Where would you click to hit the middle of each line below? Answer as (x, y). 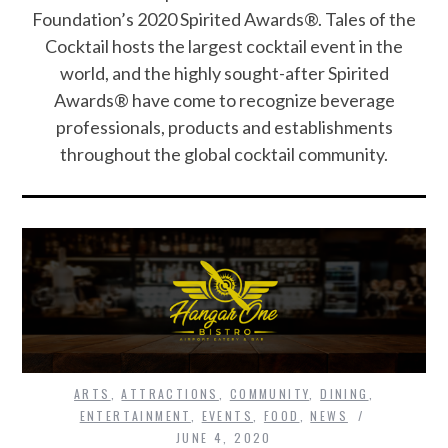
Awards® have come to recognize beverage (224, 100)
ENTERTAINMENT (135, 416)
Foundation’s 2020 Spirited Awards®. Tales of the (224, 19)
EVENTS (227, 416)
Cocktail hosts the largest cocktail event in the (224, 46)
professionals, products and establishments (224, 127)
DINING (344, 394)
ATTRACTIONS (170, 394)
